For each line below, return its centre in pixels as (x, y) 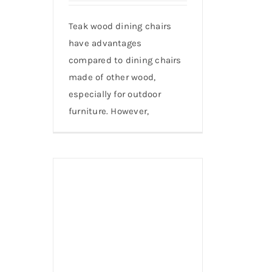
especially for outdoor (115, 94)
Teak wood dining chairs (120, 26)
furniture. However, (109, 111)
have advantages (105, 43)
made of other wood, (112, 77)
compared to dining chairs (125, 60)
